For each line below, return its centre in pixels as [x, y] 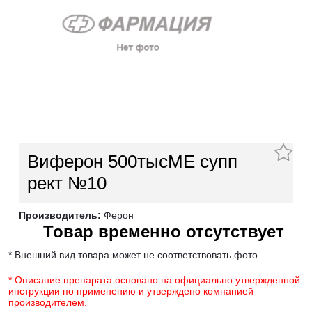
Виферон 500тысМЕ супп [132, 162]
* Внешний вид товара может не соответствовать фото [133, 255]
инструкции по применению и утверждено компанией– [134, 291]
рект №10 [67, 184]
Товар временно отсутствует [164, 232]
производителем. [48, 303]
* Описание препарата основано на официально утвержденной [154, 280]
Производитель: [60, 216]
